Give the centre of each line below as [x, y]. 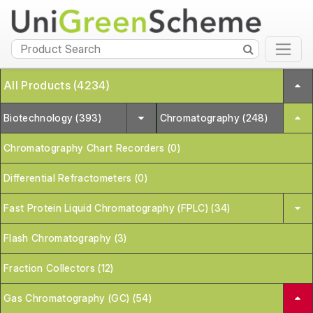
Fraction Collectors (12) [59, 268]
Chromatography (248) [213, 117]
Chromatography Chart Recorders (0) [92, 147]
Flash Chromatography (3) [65, 238]
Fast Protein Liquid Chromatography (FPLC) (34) [117, 208]
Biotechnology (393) [53, 117]
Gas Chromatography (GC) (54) [78, 298]
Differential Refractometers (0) [75, 177]
